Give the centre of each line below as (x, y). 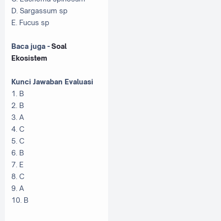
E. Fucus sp (31, 22)
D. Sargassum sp (40, 10)
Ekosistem (29, 58)
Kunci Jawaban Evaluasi (53, 81)
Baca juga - (31, 46)
